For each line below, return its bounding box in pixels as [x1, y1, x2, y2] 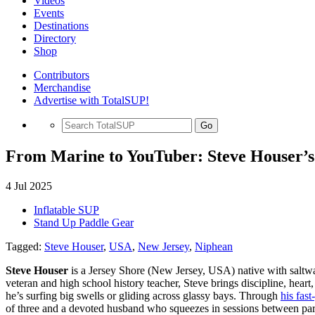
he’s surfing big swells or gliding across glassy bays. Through [6, 289, 281, 302]
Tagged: [6, 240, 44, 252]
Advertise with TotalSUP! [34, 94, 149, 106]
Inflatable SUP [34, 203, 99, 216]
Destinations [34, 20, 89, 32]
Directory [34, 32, 76, 44]
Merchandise [34, 82, 91, 94]
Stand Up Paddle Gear [34, 216, 134, 229]
